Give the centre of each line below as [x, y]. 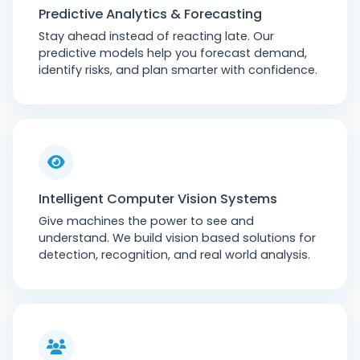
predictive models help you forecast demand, [173, 53]
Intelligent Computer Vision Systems [158, 199]
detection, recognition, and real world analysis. [174, 255]
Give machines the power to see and [146, 221]
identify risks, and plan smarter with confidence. [178, 70]
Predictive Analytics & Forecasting [150, 14]
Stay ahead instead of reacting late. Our [156, 36]
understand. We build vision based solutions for [177, 238]
